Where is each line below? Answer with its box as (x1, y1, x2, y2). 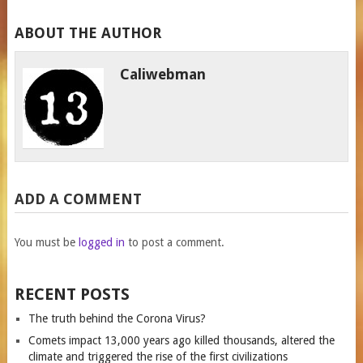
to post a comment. (124, 236, 224, 249)
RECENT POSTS (14, 284, 130, 304)
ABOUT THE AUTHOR (14, 24, 161, 41)
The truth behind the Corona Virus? (28, 312, 206, 325)
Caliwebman (120, 66, 207, 83)
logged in (78, 236, 125, 249)
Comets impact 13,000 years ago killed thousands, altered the (28, 334, 335, 347)
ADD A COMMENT (14, 190, 142, 207)
